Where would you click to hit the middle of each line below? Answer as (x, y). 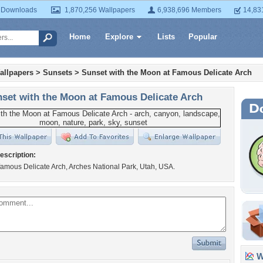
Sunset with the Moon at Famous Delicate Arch (167, 73)
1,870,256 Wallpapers (100, 10)
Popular (203, 37)
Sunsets (58, 73)
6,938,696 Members (189, 10)
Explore (119, 37)
